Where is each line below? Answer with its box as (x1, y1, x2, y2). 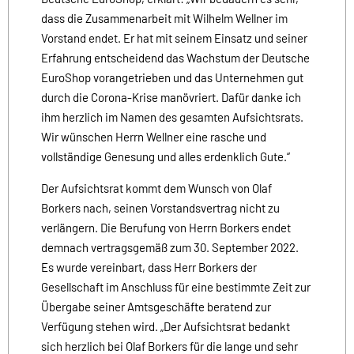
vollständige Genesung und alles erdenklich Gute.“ (41, 149, 290, 164)
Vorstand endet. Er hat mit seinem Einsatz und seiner (41, 30, 307, 45)
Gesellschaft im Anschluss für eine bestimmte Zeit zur (41, 279, 311, 294)
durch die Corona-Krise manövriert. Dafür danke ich (41, 89, 301, 104)
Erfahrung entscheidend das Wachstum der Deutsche (41, 50, 310, 65)
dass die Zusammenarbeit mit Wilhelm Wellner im (41, 10, 288, 25)
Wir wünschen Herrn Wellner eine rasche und (41, 129, 266, 144)
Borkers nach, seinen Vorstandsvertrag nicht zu (41, 200, 280, 215)
